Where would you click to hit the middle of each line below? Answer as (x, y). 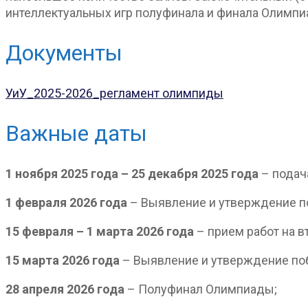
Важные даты (76, 134)
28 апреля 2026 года (65, 289)
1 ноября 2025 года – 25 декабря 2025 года (132, 174)
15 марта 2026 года (63, 260)
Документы (64, 53)
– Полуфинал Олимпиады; (201, 289)
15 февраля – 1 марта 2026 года (100, 231)
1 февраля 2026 (51, 202)
